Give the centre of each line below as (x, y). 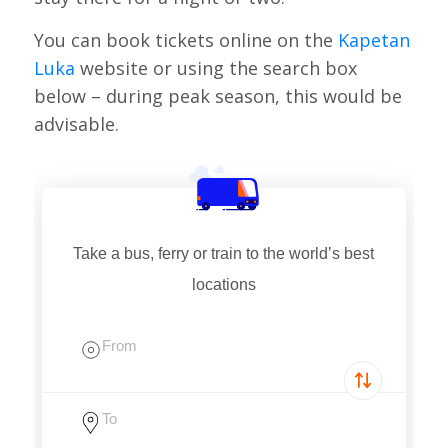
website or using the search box (215, 68)
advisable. (76, 124)
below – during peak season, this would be (217, 96)
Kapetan (373, 40)
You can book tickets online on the (185, 40)
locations (223, 285)
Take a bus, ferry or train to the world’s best (224, 254)
